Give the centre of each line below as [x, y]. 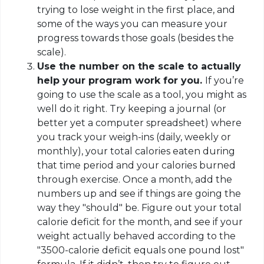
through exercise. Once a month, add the [135, 180]
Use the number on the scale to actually [139, 67]
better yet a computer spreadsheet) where [140, 123]
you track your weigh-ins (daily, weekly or [134, 137]
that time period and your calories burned [137, 166]
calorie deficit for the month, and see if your [140, 222]
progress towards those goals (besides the [136, 38]
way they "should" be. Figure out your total [140, 208]
